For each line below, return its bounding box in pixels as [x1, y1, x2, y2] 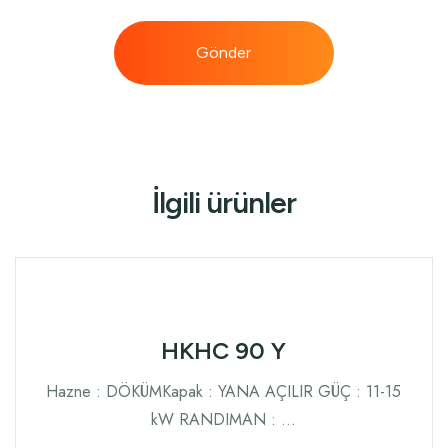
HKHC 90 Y [161, 336, 287, 365]
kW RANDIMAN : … [151, 408, 297, 431]
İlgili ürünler [152, 184, 296, 221]
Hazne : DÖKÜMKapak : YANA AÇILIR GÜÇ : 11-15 [46, 380, 402, 403]
